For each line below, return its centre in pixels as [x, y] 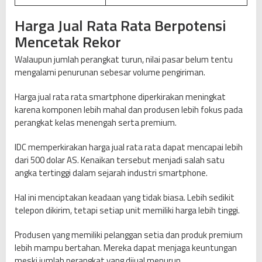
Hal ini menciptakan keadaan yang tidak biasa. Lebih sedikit [125, 198]
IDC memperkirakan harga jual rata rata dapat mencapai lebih [129, 147]
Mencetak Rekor [68, 42]
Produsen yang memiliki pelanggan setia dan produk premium [129, 235]
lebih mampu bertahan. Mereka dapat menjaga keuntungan [126, 248]
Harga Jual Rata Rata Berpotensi [120, 26]
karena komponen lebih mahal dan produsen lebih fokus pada [129, 110]
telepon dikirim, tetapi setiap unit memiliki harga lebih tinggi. [127, 211]
